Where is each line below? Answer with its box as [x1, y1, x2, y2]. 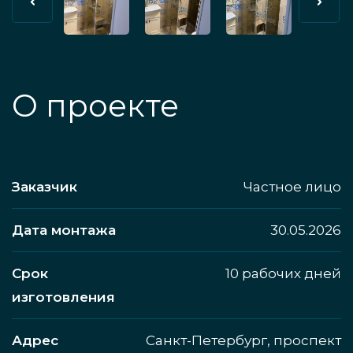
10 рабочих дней [225, 266, 341, 282]
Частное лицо [243, 179, 341, 195]
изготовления [12, 289, 115, 306]
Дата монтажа [12, 222, 116, 239]
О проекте [12, 87, 179, 125]
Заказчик [12, 179, 77, 195]
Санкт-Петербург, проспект [146, 333, 341, 349]
